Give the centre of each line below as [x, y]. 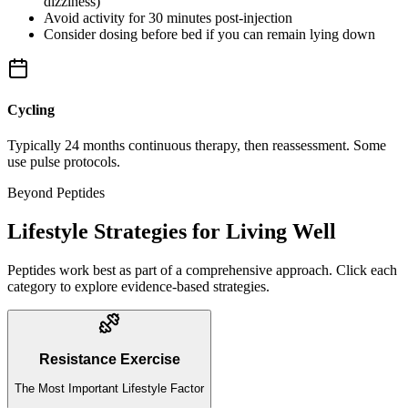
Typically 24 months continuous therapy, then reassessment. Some [197, 146]
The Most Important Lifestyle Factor [109, 389]
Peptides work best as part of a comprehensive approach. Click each [202, 270]
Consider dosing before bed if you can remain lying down [209, 34]
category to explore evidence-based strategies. [138, 286]
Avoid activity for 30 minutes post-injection [168, 17]
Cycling [31, 109]
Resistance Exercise [109, 359]
